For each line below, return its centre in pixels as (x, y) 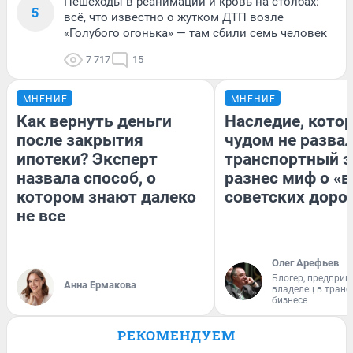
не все (41, 216)
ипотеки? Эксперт (87, 159)
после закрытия (80, 140)
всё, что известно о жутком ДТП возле (174, 17)
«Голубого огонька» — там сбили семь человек (195, 33)
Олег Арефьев (305, 262)
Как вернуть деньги (94, 121)
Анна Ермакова (100, 284)
